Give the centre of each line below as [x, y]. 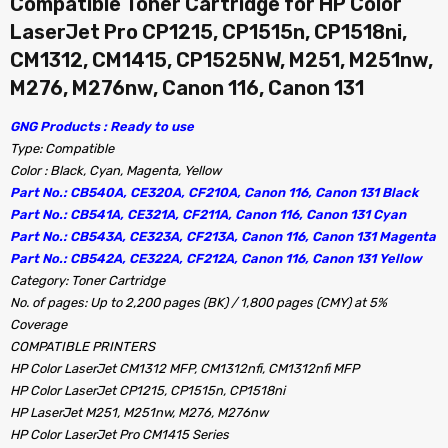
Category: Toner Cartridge [87, 280]
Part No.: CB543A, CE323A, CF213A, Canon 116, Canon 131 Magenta [223, 236]
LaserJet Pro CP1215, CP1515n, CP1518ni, [208, 32]
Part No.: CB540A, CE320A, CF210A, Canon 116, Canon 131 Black [214, 192]
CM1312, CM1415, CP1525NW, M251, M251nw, [221, 60]
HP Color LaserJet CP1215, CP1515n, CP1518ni [147, 390]
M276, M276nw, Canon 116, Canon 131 [187, 88]
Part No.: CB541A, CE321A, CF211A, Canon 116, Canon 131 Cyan [208, 214]
